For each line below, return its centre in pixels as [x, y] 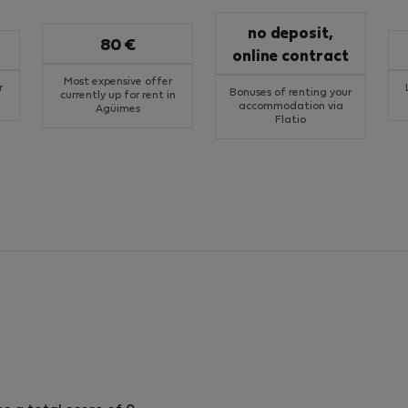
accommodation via [291, 107]
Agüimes [117, 109]
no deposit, [291, 35]
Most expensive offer [117, 82]
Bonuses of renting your [291, 93]
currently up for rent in [117, 95]
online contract [291, 57]
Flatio [291, 120]
